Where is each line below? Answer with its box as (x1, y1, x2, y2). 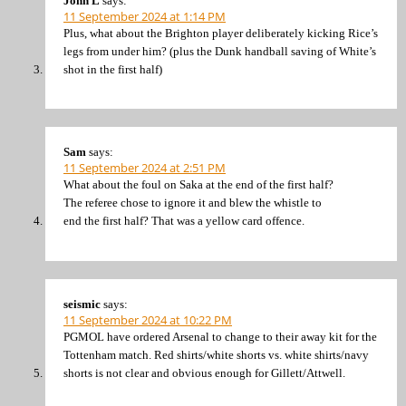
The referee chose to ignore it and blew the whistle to (63, 196, 322, 210)
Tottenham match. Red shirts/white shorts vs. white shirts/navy (63, 347, 369, 362)
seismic (63, 296, 101, 311)
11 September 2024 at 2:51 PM (63, 159, 226, 177)
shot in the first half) (63, 63, 162, 76)
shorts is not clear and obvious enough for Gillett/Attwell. (63, 365, 345, 380)
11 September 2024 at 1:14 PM (63, 8, 226, 24)
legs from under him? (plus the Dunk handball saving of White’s (63, 44, 376, 58)
